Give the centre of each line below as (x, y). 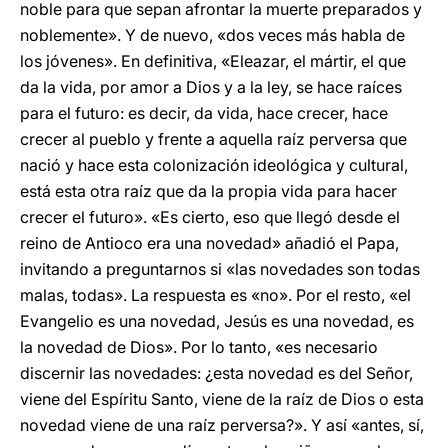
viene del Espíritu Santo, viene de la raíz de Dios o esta (222, 399)
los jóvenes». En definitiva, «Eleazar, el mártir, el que (213, 61)
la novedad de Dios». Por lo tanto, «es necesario (199, 347)
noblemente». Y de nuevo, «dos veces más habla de (212, 35)
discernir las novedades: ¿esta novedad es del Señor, (216, 373)
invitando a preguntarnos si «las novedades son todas (220, 269)
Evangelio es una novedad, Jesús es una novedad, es (217, 321)
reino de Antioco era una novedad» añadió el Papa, (209, 243)
